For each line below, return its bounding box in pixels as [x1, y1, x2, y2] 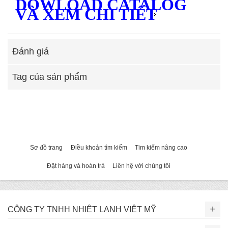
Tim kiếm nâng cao [135, 144, 188, 152]
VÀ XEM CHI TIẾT [15, 5, 157, 24]
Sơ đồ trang [30, 144, 63, 152]
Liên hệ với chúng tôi [112, 162, 171, 170]
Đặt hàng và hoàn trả [46, 162, 105, 170]
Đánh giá [12, 46, 49, 57]
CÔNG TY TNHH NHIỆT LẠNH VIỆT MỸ [8, 205, 156, 214]
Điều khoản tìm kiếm [70, 144, 127, 152]
